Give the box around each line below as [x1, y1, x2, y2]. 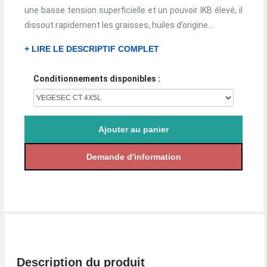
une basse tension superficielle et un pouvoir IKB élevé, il [24, 5, 243, 15]
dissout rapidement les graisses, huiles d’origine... [24, 20, 213, 30]
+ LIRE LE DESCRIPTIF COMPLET [24, 44, 159, 54]
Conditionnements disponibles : [33, 73, 160, 83]
